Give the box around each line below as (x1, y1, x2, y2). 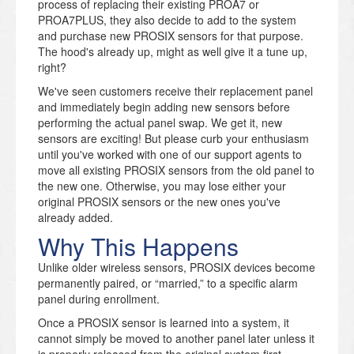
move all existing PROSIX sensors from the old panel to (38, 161, 314, 178)
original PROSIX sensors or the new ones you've (38, 193, 281, 209)
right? (38, 58, 66, 75)
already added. (38, 209, 113, 225)
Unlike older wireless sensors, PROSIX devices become (38, 258, 315, 275)
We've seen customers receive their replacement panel (38, 82, 313, 99)
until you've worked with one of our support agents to (38, 145, 302, 162)
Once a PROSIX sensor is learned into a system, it (38, 314, 289, 330)
